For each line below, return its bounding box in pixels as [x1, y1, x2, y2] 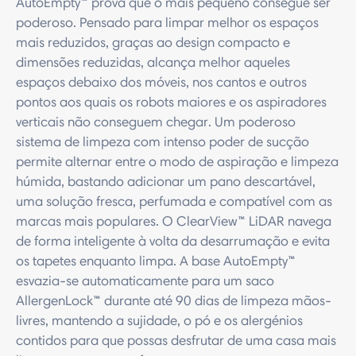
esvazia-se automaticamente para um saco [16, 273, 274, 288]
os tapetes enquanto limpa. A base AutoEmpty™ [16, 253, 296, 269]
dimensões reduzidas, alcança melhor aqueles [16, 54, 290, 70]
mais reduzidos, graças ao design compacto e [16, 34, 290, 50]
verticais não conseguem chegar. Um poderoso [16, 114, 296, 130]
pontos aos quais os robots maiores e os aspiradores [16, 94, 327, 110]
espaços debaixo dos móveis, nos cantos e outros [16, 74, 307, 90]
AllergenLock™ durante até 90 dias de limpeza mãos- [16, 292, 331, 308]
